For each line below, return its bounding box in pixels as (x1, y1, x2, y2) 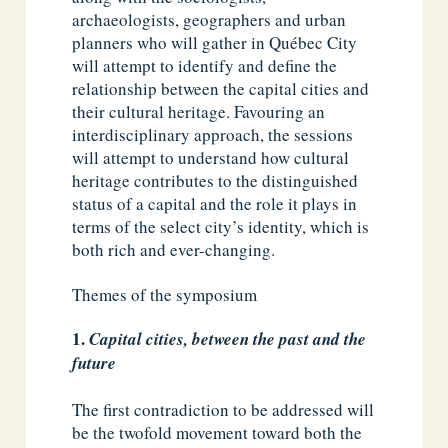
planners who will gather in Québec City (72, 31, 358, 55)
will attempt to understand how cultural (72, 146, 350, 170)
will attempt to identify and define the (72, 54, 338, 78)
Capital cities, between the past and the (89, 326, 367, 351)
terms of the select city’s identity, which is (72, 215, 370, 239)
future (72, 350, 117, 375)
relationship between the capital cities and (72, 77, 370, 101)
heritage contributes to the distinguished (72, 169, 359, 193)
